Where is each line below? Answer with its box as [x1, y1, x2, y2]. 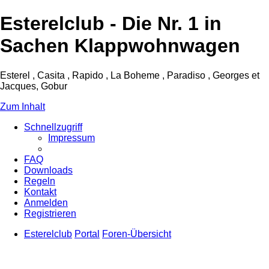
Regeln [24, 175, 55, 186]
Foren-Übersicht [102, 228, 171, 239]
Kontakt [24, 186, 56, 197]
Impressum [48, 132, 95, 143]
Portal [74, 228, 100, 239]
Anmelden [24, 197, 68, 208]
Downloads [24, 165, 73, 175]
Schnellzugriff [24, 121, 82, 132]
